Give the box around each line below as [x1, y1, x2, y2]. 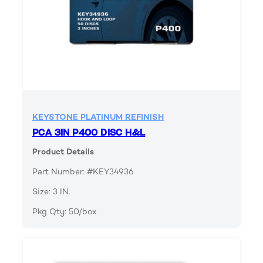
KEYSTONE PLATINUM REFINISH [32, 112, 164, 123]
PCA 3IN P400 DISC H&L [32, 127, 146, 139]
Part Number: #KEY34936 [32, 167, 134, 177]
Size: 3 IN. [32, 187, 70, 197]
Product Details [32, 147, 94, 157]
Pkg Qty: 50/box [32, 207, 97, 217]
